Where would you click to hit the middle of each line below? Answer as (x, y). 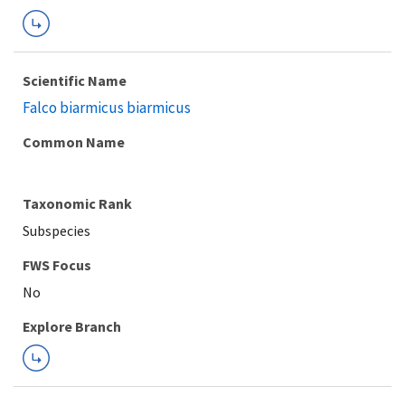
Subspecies (57, 231)
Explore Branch (72, 326)
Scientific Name (75, 80)
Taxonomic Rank (77, 203)
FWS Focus (57, 265)
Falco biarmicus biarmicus (107, 108)
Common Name (74, 142)
